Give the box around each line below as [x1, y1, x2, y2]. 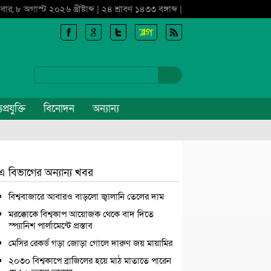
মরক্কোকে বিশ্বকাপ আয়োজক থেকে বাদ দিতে [8, 208, 154, 220]
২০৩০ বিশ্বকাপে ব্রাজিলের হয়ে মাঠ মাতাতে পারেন [8, 255, 171, 267]
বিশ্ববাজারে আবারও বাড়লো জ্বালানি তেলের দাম [8, 191, 164, 203]
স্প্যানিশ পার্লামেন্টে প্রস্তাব [8, 220, 93, 232]
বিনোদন [44, 102, 74, 116]
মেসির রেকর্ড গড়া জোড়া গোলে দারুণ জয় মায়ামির [8, 237, 172, 249]
